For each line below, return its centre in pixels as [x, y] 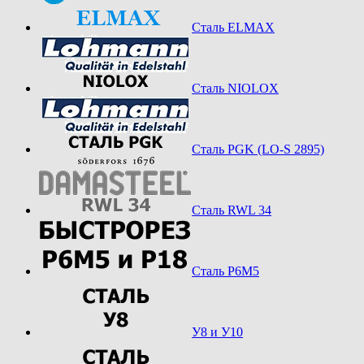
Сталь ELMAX [233, 27]
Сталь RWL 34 [232, 210]
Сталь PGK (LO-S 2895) [258, 149]
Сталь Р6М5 [225, 271]
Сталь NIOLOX [235, 88]
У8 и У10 [217, 331]
